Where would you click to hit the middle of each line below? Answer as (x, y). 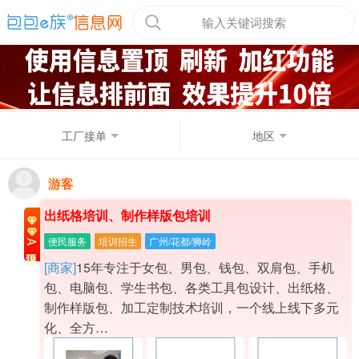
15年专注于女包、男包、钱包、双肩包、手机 (205, 268)
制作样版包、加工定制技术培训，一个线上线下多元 (192, 308)
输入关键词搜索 (244, 22)
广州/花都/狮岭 (180, 241)
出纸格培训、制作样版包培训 (127, 216)
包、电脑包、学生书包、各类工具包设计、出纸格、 (192, 288)
